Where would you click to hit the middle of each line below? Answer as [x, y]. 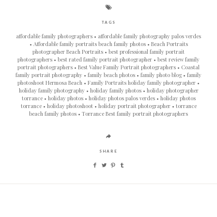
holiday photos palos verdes [122, 98]
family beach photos [112, 75]
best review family [178, 60]
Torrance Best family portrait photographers [135, 114]
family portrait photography [50, 75]
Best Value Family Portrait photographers [128, 67]
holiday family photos [116, 91]
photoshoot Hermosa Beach [51, 83]
